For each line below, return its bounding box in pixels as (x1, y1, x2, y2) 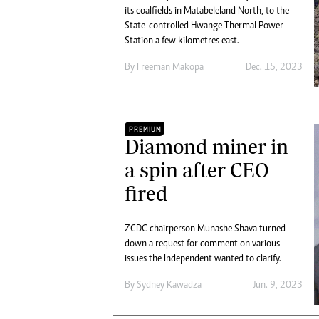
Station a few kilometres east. (125, 36, 239, 47)
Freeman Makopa (137, 63, 204, 73)
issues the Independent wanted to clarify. (125, 254, 281, 265)
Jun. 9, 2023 (252, 281, 303, 291)
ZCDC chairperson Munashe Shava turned (125, 224, 286, 235)
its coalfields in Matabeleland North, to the (125, 6, 289, 17)
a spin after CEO (125, 158, 268, 182)
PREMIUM (129, 125, 162, 135)
